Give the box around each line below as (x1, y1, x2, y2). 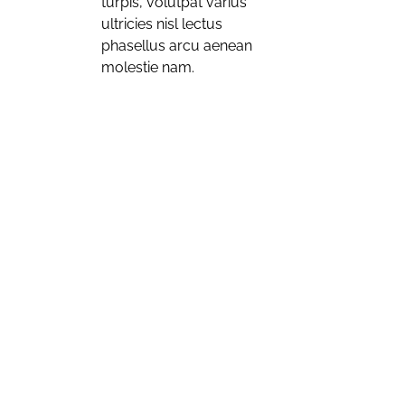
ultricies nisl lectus (101, 15, 222, 33)
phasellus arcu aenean (101, 37, 252, 54)
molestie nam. (101, 59, 198, 76)
